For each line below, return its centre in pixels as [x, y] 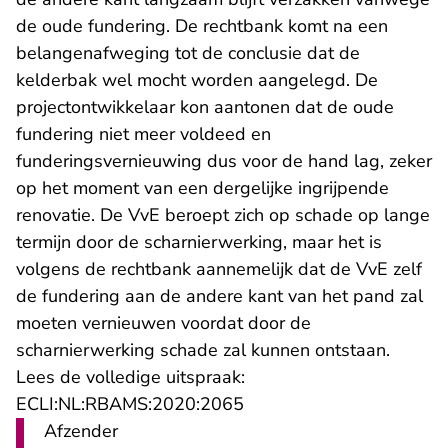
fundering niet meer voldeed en [143, 134]
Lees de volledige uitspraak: [130, 377]
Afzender [81, 431]
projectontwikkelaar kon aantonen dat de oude [205, 107]
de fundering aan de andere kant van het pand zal [219, 296]
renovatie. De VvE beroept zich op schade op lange [223, 215]
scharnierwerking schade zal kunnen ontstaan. [203, 350]
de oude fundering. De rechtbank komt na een [202, 26]
